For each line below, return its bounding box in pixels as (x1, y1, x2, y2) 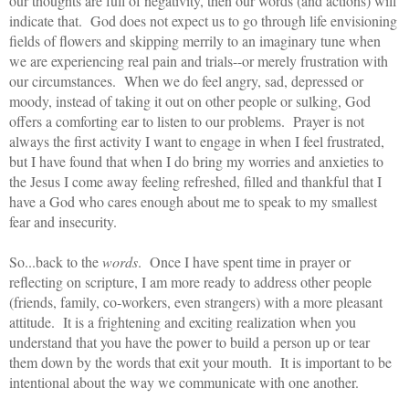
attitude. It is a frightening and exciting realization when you (9, 311, 356, 331)
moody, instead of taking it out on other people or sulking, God (9, 90, 371, 110)
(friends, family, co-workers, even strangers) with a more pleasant (9, 291, 383, 311)
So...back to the (9, 251, 102, 271)
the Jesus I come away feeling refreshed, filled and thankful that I (9, 171, 382, 191)
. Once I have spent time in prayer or (138, 251, 351, 271)
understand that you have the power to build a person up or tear (9, 331, 370, 351)
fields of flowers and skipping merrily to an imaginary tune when (9, 30, 381, 50)
